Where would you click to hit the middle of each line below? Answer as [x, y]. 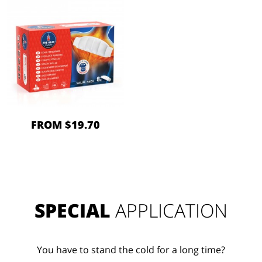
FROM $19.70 [65, 125]
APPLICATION [169, 211]
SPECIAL [73, 211]
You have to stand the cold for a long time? [131, 250]
